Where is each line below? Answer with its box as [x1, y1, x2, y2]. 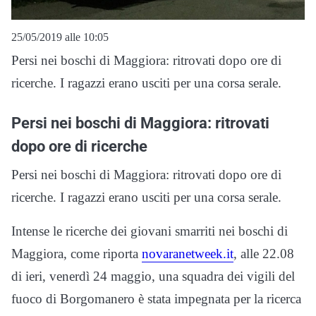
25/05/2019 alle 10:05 [11, 31, 109, 44]
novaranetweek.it [142, 246, 233, 262]
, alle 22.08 [233, 246, 294, 262]
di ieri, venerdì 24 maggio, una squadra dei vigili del [11, 269, 295, 284]
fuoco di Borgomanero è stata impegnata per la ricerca [11, 291, 301, 307]
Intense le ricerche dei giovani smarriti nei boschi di [11, 224, 288, 239]
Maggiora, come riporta [11, 246, 142, 262]
